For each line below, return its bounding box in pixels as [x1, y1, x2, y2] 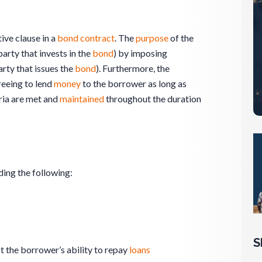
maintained [60, 93, 104, 105]
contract [80, 32, 115, 44]
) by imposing [113, 47, 167, 59]
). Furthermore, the [96, 63, 170, 74]
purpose [136, 32, 168, 44]
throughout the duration [104, 93, 201, 105]
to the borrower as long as [81, 78, 187, 89]
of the [168, 32, 194, 44]
